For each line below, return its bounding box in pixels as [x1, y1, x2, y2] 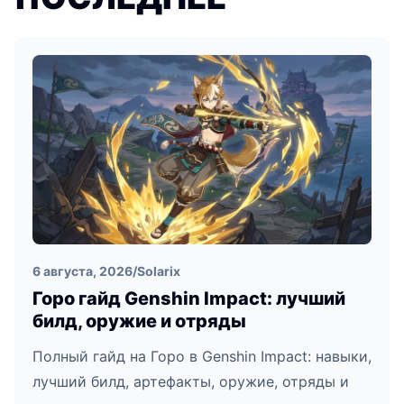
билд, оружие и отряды [32, 310, 246, 333]
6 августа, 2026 [32, 263, 133, 280]
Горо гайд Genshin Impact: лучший [32, 288, 345, 310]
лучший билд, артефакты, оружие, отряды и [32, 372, 349, 391]
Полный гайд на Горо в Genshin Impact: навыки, [32, 347, 372, 366]
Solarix [137, 263, 180, 280]
